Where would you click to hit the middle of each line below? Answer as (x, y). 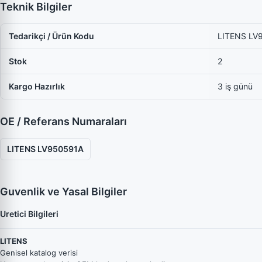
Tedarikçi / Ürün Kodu (51, 36)
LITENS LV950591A (45, 149)
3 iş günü (235, 86)
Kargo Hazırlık (37, 86)
